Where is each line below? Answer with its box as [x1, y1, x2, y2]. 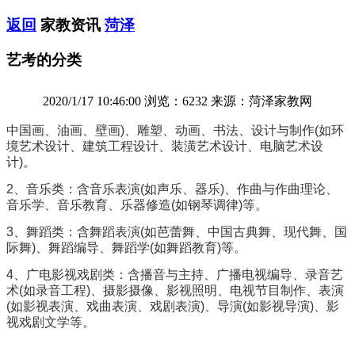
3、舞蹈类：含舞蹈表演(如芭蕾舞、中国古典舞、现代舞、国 [6, 225, 347, 239]
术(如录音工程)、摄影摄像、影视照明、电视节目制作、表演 [6, 284, 344, 298]
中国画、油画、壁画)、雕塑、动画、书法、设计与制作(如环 [6, 124, 344, 138]
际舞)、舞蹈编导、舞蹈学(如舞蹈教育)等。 [6, 241, 246, 255]
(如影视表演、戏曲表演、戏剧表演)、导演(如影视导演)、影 [6, 300, 339, 314]
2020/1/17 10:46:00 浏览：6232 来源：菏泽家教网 [43, 94, 312, 109]
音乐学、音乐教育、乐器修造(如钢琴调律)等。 [6, 198, 268, 212]
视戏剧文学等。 [6, 315, 95, 330]
